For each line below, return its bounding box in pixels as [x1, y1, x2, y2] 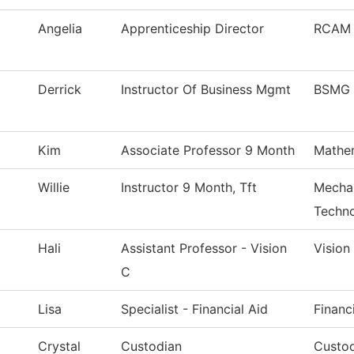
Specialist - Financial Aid [121, 301, 268, 318]
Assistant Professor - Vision [121, 240, 287, 257]
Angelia [38, 21, 82, 37]
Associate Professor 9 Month [121, 142, 295, 159]
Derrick [38, 81, 81, 98]
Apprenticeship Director [121, 21, 264, 37]
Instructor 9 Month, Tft [121, 179, 257, 196]
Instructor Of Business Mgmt [121, 81, 291, 98]
